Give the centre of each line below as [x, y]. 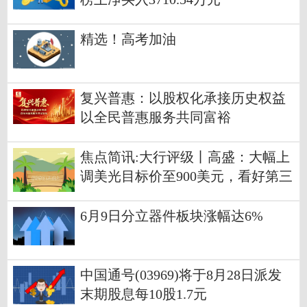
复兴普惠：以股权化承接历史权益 [183, 99]
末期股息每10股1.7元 [144, 295]
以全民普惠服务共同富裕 [156, 118]
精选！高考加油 [128, 40]
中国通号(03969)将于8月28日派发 [181, 275]
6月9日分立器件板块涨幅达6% [172, 217]
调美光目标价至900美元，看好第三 [186, 177]
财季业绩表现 [121, 196]
